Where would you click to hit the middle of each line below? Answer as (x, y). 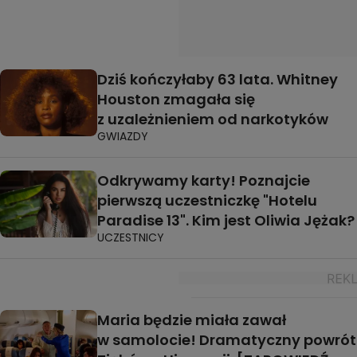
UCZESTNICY (131, 238)
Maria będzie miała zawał (192, 320)
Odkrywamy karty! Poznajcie (204, 181)
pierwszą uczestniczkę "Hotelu (207, 201)
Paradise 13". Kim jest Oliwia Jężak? (226, 221)
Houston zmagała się (176, 100)
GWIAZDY (123, 137)
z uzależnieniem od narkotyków (213, 120)
